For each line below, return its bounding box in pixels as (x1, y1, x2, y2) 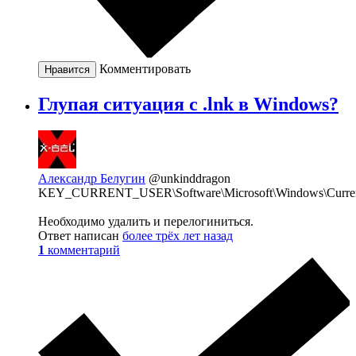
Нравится (44, 63, 90, 75)
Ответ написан (38, 229, 122, 243)
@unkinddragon (149, 172, 230, 186)
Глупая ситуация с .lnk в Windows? (38, 93, 339, 114)
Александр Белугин (38, 172, 145, 186)
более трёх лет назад (122, 229, 233, 243)
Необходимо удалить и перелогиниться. (38, 215, 253, 229)
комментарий (48, 243, 120, 257)
